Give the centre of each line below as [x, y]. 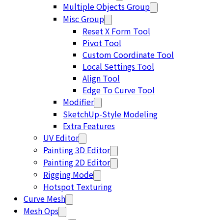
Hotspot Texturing [78, 187]
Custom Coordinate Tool [128, 55]
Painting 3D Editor [77, 150]
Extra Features [89, 126]
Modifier [78, 102]
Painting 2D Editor [77, 162]
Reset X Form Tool [116, 31]
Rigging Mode [68, 174]
